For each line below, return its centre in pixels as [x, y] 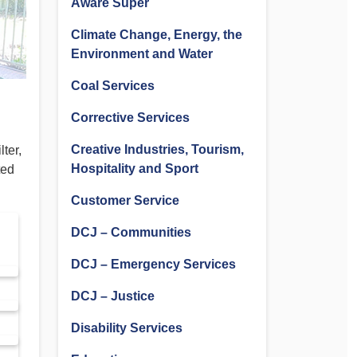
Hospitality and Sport [135, 169]
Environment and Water [142, 54]
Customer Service [125, 200]
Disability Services [127, 328]
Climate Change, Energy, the [157, 35]
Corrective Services [130, 118]
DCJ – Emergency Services [153, 264]
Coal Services [113, 86]
